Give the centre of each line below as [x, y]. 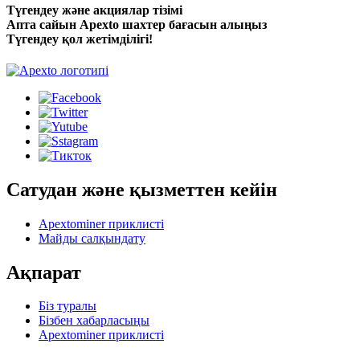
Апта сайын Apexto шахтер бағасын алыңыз [137, 24]
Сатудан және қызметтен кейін [142, 189]
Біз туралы [67, 306]
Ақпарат [44, 272]
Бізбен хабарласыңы [94, 321]
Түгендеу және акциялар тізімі [94, 10]
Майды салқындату [92, 238]
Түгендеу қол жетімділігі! [80, 39]
